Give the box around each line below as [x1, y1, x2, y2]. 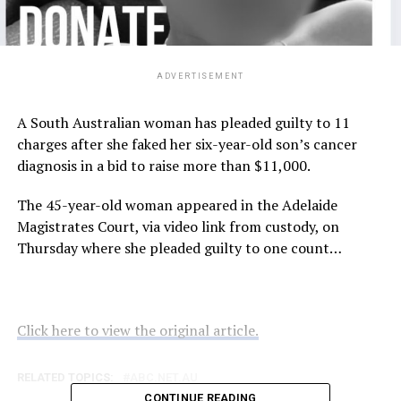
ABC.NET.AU [129, 370, 198, 384]
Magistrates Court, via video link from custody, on [16, 216, 339, 236]
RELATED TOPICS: [16, 370, 114, 384]
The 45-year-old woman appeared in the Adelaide [16, 194, 337, 215]
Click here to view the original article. [16, 320, 259, 340]
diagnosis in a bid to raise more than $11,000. [16, 155, 311, 175]
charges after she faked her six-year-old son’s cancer [16, 133, 357, 154]
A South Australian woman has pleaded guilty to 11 [16, 112, 350, 132]
